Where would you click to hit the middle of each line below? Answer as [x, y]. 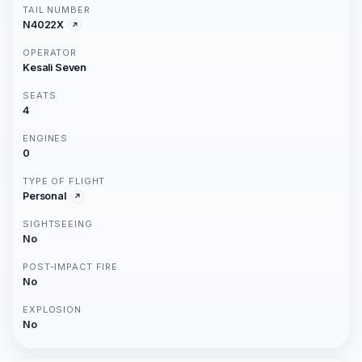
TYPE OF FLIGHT [64, 181]
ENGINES [46, 139]
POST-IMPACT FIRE [71, 267]
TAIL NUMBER [57, 10]
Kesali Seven [55, 68]
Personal [44, 196]
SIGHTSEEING [58, 224]
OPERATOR [50, 53]
